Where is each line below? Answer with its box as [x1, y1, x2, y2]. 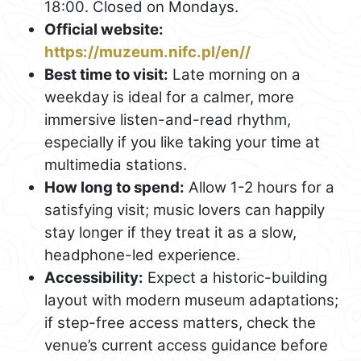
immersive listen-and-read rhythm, [44, 110, 291, 129]
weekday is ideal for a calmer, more [44, 87, 294, 106]
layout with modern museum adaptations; [44, 290, 338, 309]
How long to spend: [44, 177, 185, 197]
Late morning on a [168, 64, 301, 84]
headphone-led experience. [44, 245, 240, 264]
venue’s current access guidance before [44, 335, 328, 355]
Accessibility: [44, 268, 143, 287]
